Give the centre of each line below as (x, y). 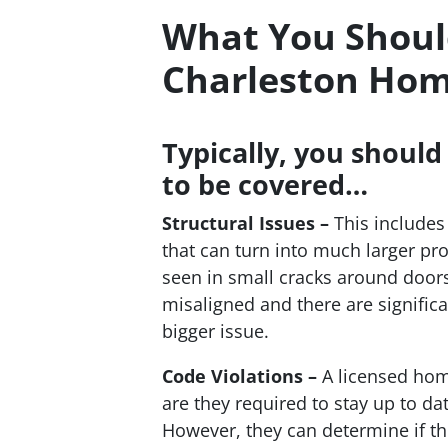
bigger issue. (215, 330)
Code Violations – (239, 375)
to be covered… (265, 184)
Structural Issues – (245, 222)
